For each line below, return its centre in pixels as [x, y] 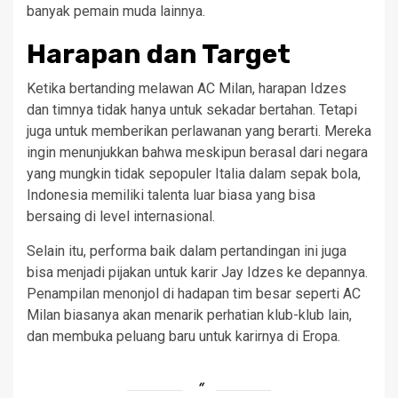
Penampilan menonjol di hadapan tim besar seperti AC [194, 294]
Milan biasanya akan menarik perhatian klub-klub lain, [189, 315]
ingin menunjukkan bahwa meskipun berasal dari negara [197, 152]
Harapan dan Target [159, 54]
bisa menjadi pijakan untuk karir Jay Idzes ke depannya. [197, 272]
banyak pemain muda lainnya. [116, 11]
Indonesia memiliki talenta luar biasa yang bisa [171, 195]
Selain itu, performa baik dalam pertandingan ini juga [187, 251]
